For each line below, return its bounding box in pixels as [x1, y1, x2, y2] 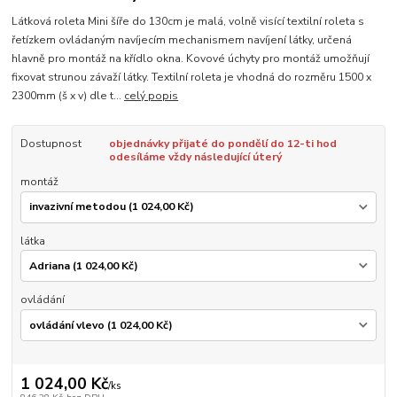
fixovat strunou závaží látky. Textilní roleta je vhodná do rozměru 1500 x [12, 69, 372, 84]
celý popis [124, 88, 179, 103]
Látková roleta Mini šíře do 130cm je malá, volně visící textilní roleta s [12, 13, 365, 28]
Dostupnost [19, 136, 82, 151]
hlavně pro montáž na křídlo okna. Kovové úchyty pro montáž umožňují [12, 51, 370, 66]
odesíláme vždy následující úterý [108, 149, 282, 164]
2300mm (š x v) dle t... [12, 88, 125, 103]
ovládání [19, 292, 65, 307]
